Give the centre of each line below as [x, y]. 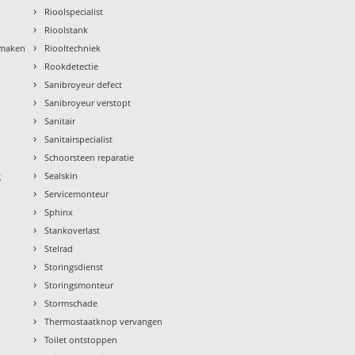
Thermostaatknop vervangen [104, 322]
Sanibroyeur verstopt [88, 103]
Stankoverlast [73, 231]
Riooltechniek [73, 48]
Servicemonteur [77, 194]
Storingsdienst [74, 267]
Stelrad [59, 249]
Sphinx [59, 212]
